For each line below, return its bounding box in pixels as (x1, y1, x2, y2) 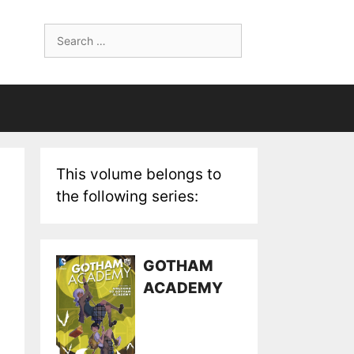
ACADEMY (143, 279, 223, 297)
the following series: (56, 187, 198, 205)
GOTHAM (143, 257, 213, 275)
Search (43, 24, 81, 38)
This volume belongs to (56, 165, 221, 183)
